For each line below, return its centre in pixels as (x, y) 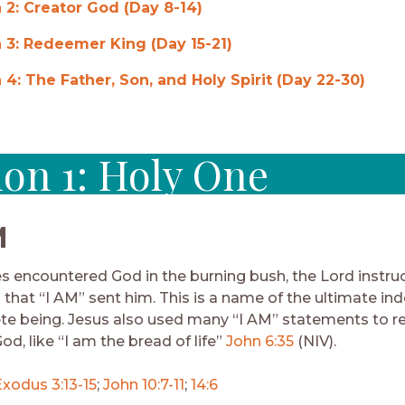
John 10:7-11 (144, 384)
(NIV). (315, 341)
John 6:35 (260, 341)
